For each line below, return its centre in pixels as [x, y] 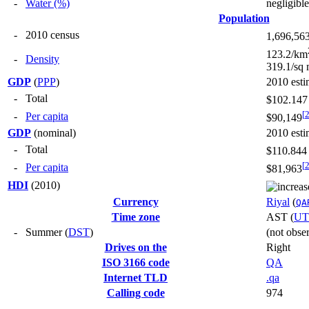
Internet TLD [136, 277]
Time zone [136, 217]
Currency [136, 201]
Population [244, 18]
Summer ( [47, 232]
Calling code [136, 292]
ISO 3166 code [136, 262]
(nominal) [53, 132]
